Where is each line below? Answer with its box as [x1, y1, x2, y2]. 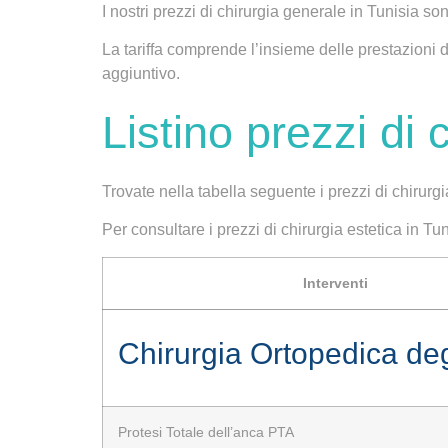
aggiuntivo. [102, 65, 180, 83]
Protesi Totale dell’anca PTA [118, 423, 294, 440]
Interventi [302, 274, 368, 291]
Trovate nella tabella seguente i [102, 182, 328, 200]
